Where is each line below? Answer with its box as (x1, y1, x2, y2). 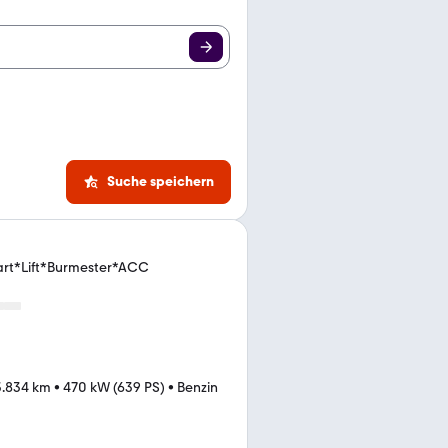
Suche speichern (107, 173, 214, 190)
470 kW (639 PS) (63, 379, 165, 396)
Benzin (177, 379, 218, 396)
